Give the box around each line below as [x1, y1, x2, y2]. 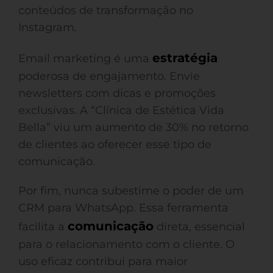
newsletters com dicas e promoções [18, 87, 216, 100]
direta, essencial [154, 220, 245, 233]
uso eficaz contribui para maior [18, 255, 188, 268]
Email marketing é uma [18, 52, 152, 65]
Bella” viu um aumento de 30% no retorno [18, 121, 249, 134]
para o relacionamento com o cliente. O [18, 238, 235, 251]
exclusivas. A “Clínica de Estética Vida [18, 104, 224, 117]
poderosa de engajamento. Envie [18, 69, 200, 83]
